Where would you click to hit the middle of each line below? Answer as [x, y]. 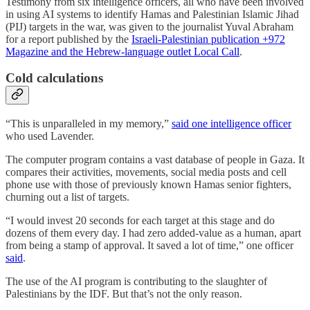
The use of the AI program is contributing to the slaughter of [136, 281]
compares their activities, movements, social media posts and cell [146, 172]
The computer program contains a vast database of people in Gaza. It [155, 159]
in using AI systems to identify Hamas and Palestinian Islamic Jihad [152, 14]
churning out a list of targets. [67, 197]
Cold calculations [54, 78]
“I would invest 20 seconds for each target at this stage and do [140, 220]
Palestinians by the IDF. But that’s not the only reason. [124, 293]
